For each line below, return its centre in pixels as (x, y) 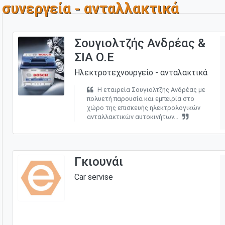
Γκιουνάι (98, 161)
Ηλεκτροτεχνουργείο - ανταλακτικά (141, 72)
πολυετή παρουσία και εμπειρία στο (140, 98)
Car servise (93, 177)
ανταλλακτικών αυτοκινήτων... (132, 117)
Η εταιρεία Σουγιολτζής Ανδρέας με (151, 89)
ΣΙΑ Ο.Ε (94, 57)
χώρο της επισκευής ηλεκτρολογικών (143, 107)
